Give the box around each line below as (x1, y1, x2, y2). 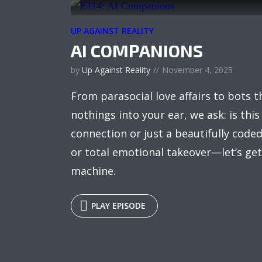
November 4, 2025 (162, 64, 233, 76)
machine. (71, 164, 116, 178)
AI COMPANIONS (71, 40, 203, 61)
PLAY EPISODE (91, 200, 146, 212)
